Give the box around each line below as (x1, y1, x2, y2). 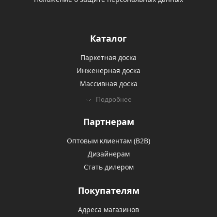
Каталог (90, 32, 127, 44)
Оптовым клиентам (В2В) (67, 136, 150, 145)
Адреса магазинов (78, 205, 139, 214)
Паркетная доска (80, 53, 137, 62)
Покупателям (77, 185, 139, 196)
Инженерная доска (77, 66, 140, 75)
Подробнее (95, 95, 132, 103)
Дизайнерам (87, 149, 130, 158)
